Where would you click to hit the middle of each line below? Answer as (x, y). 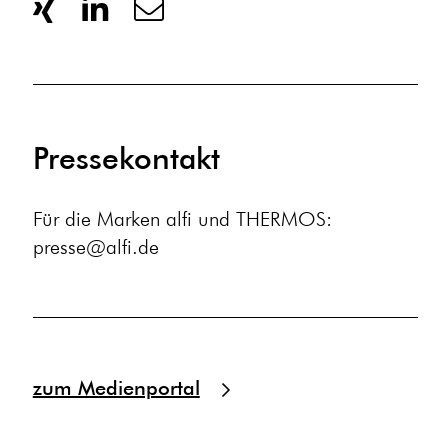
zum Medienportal (116, 388)
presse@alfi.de (95, 247)
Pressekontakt (126, 158)
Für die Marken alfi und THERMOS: (182, 219)
